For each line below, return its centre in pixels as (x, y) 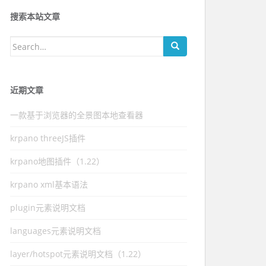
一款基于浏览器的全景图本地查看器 (77, 115)
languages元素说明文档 (56, 231)
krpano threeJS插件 (48, 138)
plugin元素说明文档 (48, 208)
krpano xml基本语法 (49, 184)
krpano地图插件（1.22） (57, 161)
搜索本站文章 (35, 17)
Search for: (32, 43)
